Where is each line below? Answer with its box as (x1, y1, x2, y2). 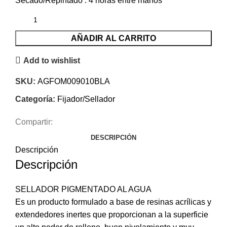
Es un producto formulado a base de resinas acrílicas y (15, 198, 211, 207)
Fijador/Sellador (57, 95, 115, 104)
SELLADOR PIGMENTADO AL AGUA (15, 185, 152, 194)
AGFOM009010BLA (37, 77, 110, 86)
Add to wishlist (23, 56, 81, 65)
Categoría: (15, 95, 55, 104)
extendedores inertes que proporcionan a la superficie (15, 210, 208, 219)
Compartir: (15, 118, 53, 127)
